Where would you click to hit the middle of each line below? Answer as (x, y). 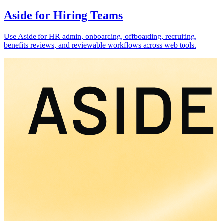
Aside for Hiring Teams (63, 15)
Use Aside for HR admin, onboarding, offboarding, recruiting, (100, 36)
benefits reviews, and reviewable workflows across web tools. (100, 45)
